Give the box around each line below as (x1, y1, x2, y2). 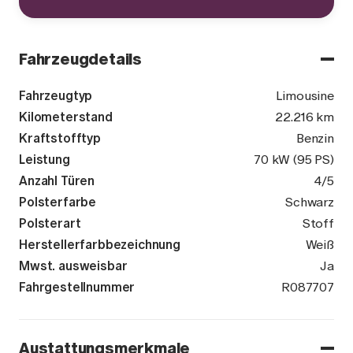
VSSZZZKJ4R (203, 280, 282, 295)
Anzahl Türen (19, 173, 95, 188)
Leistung (19, 152, 70, 167)
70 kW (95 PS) (254, 152, 334, 167)
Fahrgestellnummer (19, 280, 136, 295)
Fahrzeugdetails (19, 50, 142, 69)
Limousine (276, 88, 334, 103)
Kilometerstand (19, 110, 113, 124)
